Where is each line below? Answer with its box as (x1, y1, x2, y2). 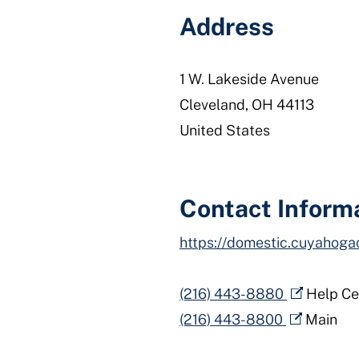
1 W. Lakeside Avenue (179, 71, 319, 87)
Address (179, 12, 274, 41)
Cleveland (179, 96, 245, 113)
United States (179, 122, 270, 139)
